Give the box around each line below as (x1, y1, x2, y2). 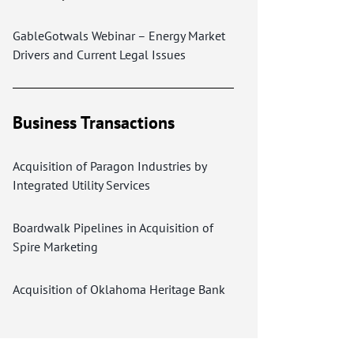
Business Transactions (13, 111, 175, 134)
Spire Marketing (13, 239, 98, 254)
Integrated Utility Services (13, 177, 150, 193)
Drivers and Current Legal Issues (13, 47, 186, 62)
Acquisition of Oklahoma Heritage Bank (13, 281, 225, 297)
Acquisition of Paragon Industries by (13, 158, 206, 174)
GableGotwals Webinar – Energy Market (13, 28, 225, 43)
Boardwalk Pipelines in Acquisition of (13, 220, 213, 235)
